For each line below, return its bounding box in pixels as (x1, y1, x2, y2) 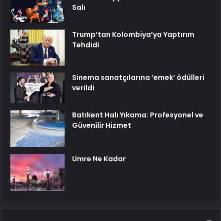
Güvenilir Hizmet (72, 120, 131, 130)
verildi (72, 83, 94, 93)
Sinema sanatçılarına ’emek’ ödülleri (72, 73, 204, 82)
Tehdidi (72, 39, 99, 50)
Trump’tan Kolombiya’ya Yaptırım (72, 29, 194, 39)
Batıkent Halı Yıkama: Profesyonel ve (72, 110, 203, 120)
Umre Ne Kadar (72, 153, 126, 164)
